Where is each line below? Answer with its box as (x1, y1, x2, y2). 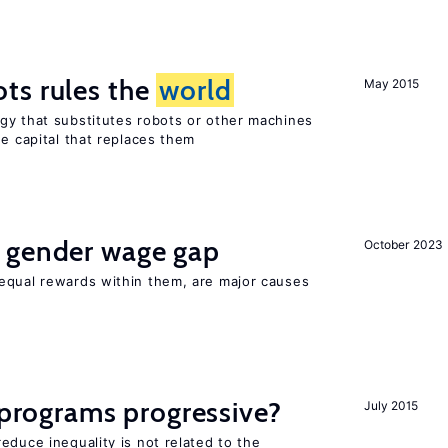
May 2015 (364, 76, 419, 91)
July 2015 (364, 398, 418, 413)
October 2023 (364, 237, 443, 252)
